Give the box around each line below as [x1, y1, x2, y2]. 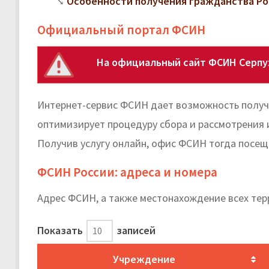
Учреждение [112, 252, 175, 266]
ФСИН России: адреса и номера [37, 163, 217, 180]
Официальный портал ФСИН [37, 21, 205, 38]
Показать [37, 223, 85, 237]
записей [114, 223, 156, 237]
